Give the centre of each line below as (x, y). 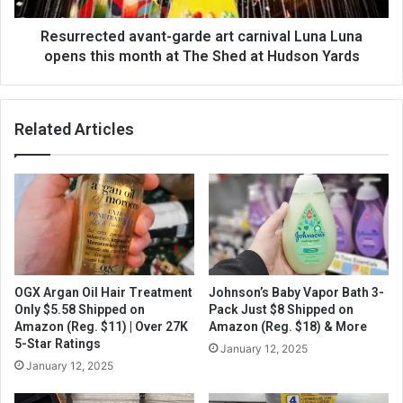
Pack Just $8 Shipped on (281, 310)
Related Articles (74, 130)
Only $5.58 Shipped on (80, 310)
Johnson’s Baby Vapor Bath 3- (296, 293)
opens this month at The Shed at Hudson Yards (201, 57)
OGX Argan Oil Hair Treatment (103, 293)
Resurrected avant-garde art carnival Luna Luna (201, 37)
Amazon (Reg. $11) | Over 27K (101, 327)
